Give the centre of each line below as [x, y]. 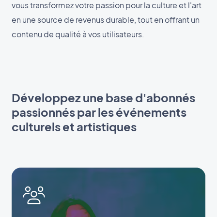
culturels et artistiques [74, 126]
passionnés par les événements [99, 112]
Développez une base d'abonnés [103, 97]
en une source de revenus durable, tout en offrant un [106, 20]
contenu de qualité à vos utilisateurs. [78, 34]
